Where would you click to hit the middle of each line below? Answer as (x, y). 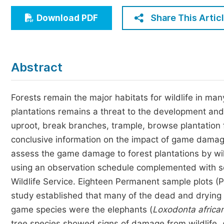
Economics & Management (77, 10)
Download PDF (67, 18)
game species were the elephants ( (82, 209)
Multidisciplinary (58, 47)
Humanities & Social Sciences (82, 28)
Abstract (37, 67)
